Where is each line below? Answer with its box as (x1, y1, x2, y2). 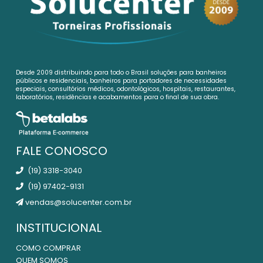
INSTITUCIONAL (16, 220, 102, 237)
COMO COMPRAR (16, 242, 81, 253)
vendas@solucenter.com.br (23, 197, 132, 208)
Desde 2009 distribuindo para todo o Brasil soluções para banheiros (16, 68, 227, 77)
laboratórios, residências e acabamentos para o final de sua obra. (16, 92, 219, 102)
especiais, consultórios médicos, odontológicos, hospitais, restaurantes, (16, 84, 235, 93)
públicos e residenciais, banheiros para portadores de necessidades (16, 76, 227, 85)
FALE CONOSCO (16, 142, 107, 159)
